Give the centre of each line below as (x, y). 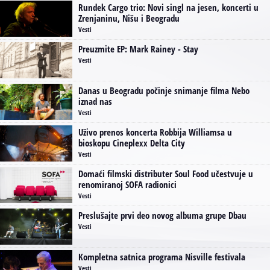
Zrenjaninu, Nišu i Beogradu (129, 18)
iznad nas (95, 101)
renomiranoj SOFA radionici (127, 184)
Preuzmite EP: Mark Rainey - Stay (138, 49)
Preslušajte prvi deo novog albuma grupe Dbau (162, 215)
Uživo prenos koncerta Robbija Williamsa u (155, 132)
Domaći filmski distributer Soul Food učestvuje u (166, 173)
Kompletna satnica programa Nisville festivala (162, 256)
